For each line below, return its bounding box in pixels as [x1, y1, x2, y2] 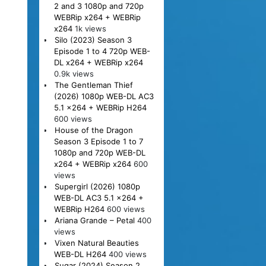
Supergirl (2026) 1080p [54, 181, 140, 191]
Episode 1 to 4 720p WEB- [53, 46, 150, 56]
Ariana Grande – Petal [54, 215, 135, 225]
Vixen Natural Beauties [54, 237, 139, 248]
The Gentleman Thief [54, 80, 133, 90]
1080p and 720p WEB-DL [53, 147, 145, 157]
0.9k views [53, 68, 94, 78]
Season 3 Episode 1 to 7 [53, 136, 143, 146]
